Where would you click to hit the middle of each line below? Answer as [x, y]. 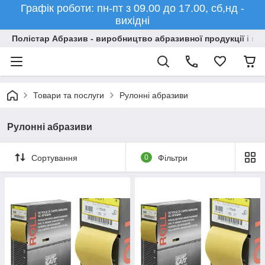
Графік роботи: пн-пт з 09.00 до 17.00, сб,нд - [132, 8]
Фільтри [172, 158]
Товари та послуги [69, 95]
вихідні [132, 21]
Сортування [54, 158]
